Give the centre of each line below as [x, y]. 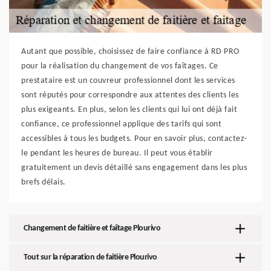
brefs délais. [44, 182]
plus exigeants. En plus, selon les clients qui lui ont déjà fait [129, 110]
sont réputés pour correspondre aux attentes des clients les [130, 95]
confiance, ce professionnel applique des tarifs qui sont [121, 124]
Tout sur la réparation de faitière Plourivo [90, 257]
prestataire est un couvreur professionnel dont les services [128, 81]
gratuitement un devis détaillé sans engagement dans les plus [134, 168]
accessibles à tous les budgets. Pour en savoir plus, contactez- [134, 139]
